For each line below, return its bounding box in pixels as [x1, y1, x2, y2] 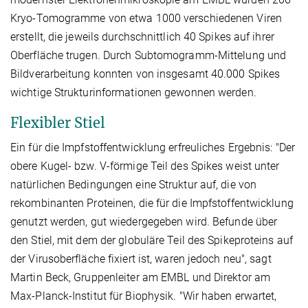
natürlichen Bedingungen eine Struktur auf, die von [10, 178, 257, 192]
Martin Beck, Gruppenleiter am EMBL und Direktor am [10, 271, 271, 285]
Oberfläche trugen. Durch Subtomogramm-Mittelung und [10, 49, 287, 63]
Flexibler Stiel [10, 114, 105, 132]
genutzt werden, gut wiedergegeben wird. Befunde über [10, 215, 278, 229]
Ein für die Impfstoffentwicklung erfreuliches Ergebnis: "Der [10, 141, 296, 155]
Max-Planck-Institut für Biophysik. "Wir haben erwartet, [10, 289, 277, 303]
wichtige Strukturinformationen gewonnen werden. [10, 86, 256, 100]
